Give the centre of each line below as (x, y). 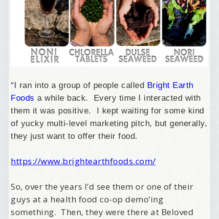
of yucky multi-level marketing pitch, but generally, (109, 124)
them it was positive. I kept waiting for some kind (108, 111)
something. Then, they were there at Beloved (102, 212)
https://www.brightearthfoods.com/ (83, 161)
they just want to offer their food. (74, 136)
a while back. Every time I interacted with (118, 98)
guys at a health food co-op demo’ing (87, 199)
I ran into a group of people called (80, 86)
